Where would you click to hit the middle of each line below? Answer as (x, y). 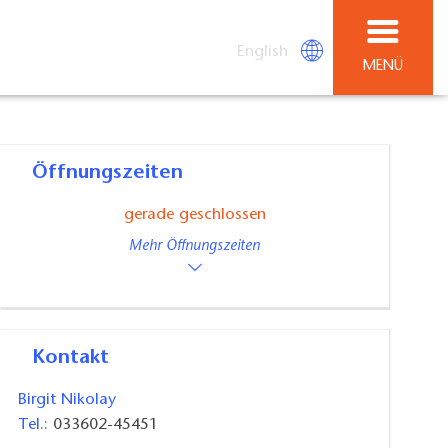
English (263, 51)
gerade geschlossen (194, 215)
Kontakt (77, 357)
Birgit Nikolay (67, 399)
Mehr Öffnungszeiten (195, 247)
